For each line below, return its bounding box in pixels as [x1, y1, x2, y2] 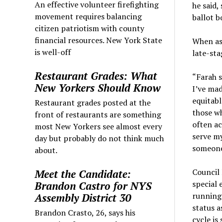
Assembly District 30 [35, 190, 132, 205]
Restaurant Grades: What [35, 68, 158, 83]
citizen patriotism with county [35, 22, 145, 34]
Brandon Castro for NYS [35, 178, 152, 193]
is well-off [35, 46, 71, 57]
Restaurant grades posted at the [35, 97, 151, 108]
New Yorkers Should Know [35, 80, 161, 95]
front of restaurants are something [35, 109, 162, 120]
